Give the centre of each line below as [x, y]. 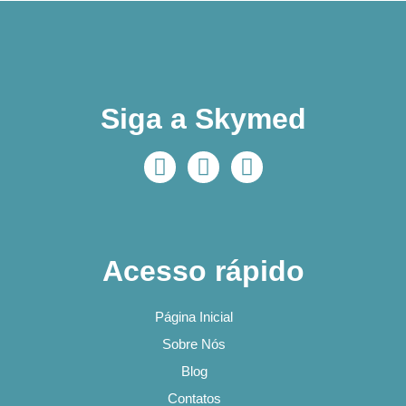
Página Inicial [194, 317]
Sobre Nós [194, 344]
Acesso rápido [203, 271]
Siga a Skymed [203, 119]
